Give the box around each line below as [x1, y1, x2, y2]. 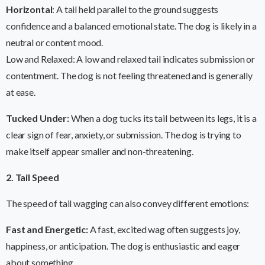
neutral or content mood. [6, 37, 104, 49]
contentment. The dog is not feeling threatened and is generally [6, 70, 253, 82]
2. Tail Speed [6, 172, 59, 183]
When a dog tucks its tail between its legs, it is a [69, 112, 257, 124]
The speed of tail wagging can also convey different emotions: [6, 198, 250, 209]
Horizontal [6, 4, 53, 15]
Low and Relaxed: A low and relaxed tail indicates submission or [6, 53, 255, 65]
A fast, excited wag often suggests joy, [88, 224, 240, 235]
